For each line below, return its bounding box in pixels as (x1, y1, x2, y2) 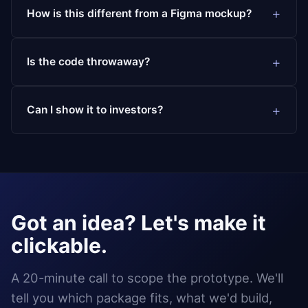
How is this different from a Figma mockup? (27, 6, 252, 20)
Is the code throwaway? (27, 55, 151, 69)
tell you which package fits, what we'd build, (11, 290, 272, 306)
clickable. (11, 233, 107, 258)
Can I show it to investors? (27, 103, 164, 117)
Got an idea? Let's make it (11, 210, 266, 236)
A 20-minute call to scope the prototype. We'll (11, 270, 283, 286)
